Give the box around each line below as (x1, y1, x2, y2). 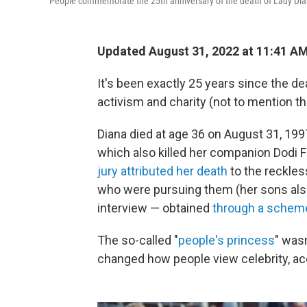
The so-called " (97, 233, 178, 247)
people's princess (178, 233, 275, 247)
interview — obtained (97, 201, 212, 215)
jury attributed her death (97, 164, 228, 178)
